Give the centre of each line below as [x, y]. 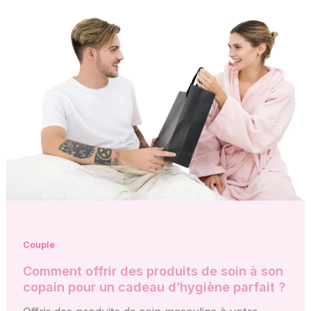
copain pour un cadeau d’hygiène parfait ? [154, 286]
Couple [39, 245]
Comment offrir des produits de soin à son [153, 270]
